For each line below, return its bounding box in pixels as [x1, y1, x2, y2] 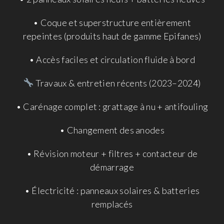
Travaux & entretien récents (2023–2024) [33, 77, 201, 88]
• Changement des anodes [59, 124, 164, 135]
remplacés [91, 198, 133, 209]
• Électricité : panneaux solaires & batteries [24, 184, 200, 196]
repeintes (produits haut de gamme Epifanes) [22, 30, 201, 41]
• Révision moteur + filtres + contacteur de [26, 147, 198, 159]
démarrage [90, 161, 134, 172]
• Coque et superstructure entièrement [32, 16, 191, 28]
